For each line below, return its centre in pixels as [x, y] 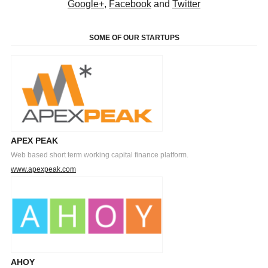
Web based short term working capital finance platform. [99, 155]
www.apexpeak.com [43, 169]
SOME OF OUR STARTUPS [134, 37]
